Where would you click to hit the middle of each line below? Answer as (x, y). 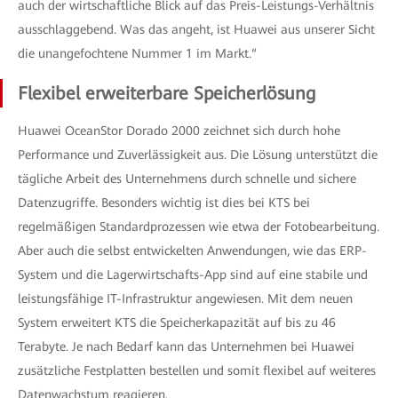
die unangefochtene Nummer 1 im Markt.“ (137, 53)
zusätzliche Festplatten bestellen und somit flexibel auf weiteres (197, 370)
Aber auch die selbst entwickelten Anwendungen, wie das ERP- (192, 251)
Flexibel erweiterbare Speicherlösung (167, 93)
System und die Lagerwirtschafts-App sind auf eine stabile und (193, 275)
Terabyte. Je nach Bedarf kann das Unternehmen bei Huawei (186, 346)
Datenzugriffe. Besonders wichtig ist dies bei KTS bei (164, 203)
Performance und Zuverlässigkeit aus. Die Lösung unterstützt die (198, 155)
